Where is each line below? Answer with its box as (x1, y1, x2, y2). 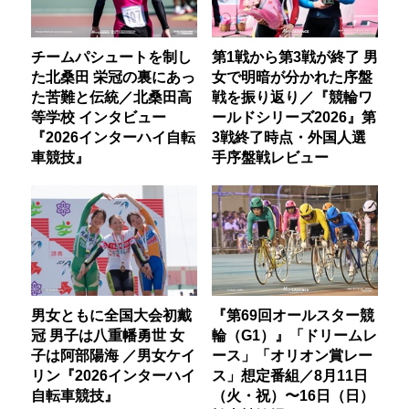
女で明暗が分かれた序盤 (211, 68, 372, 86)
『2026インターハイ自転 (31, 129, 196, 146)
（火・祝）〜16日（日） (211, 387, 374, 404)
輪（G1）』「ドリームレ (211, 327, 377, 344)
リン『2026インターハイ (31, 367, 196, 384)
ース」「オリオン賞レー (211, 347, 372, 364)
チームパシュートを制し (31, 48, 193, 66)
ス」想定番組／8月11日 (211, 367, 368, 384)
